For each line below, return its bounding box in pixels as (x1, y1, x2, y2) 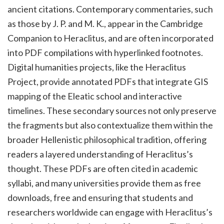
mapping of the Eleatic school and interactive (7, 90, 182, 102)
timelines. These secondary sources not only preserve (7, 105, 216, 116)
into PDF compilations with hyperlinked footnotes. (7, 47, 203, 58)
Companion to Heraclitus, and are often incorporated (7, 32, 213, 44)
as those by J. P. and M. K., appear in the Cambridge (7, 18, 203, 29)
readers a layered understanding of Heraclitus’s (7, 148, 193, 160)
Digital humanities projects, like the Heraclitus (7, 61, 186, 73)
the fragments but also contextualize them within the (7, 119, 213, 131)
